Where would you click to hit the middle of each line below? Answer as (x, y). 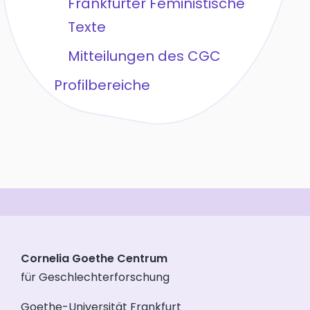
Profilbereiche (102, 85)
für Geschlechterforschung (95, 277)
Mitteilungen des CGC (144, 56)
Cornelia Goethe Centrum (94, 259)
